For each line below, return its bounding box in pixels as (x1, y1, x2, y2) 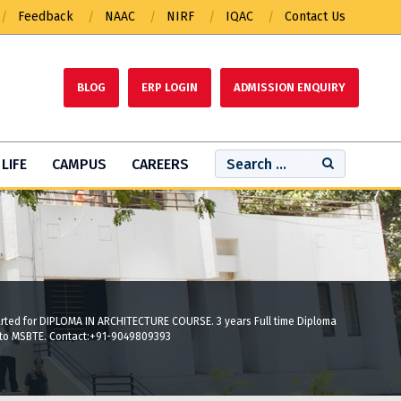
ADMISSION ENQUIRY (234, 81, 346, 94)
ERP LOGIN (141, 81, 198, 94)
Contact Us (284, 9, 346, 24)
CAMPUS (52, 156, 107, 173)
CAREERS (132, 156, 189, 173)
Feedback (17, 9, 73, 24)
